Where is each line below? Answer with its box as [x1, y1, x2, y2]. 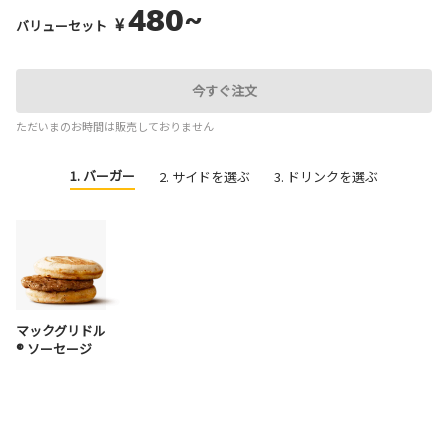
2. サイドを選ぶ [159, 167, 250, 187]
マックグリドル [16, 321, 106, 341]
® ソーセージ [16, 339, 92, 359]
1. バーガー [70, 166, 135, 186]
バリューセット [16, 16, 107, 36]
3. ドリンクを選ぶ [274, 167, 378, 187]
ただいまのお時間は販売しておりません [16, 118, 214, 135]
